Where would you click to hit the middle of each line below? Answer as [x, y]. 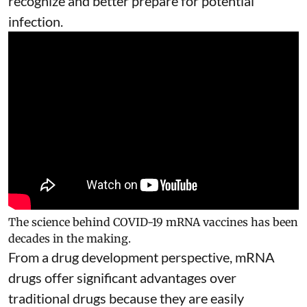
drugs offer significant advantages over [122, 277]
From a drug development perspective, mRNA [142, 257]
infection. [36, 21]
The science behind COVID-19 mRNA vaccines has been [153, 222]
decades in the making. [70, 238]
